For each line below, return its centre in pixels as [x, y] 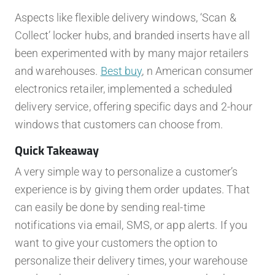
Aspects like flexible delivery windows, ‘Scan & [126, 18]
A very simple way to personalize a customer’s [126, 172]
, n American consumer [198, 71]
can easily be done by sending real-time [110, 207]
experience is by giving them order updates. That [132, 190]
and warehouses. [58, 71]
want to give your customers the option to [116, 243]
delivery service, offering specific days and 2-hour [134, 107]
